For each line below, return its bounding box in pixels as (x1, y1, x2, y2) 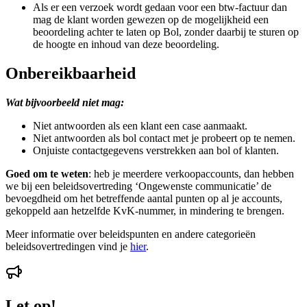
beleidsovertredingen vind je (5, 240, 130, 252)
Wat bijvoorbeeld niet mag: (5, 96, 124, 108)
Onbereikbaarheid (5, 64, 136, 83)
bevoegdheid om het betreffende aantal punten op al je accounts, (5, 192, 282, 204)
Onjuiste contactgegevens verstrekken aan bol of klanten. (33, 144, 279, 156)
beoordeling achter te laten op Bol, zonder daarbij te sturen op (33, 26, 299, 38)
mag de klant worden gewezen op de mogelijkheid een (33, 14, 269, 26)
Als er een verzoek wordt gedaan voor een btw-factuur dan (33, 1, 287, 14)
